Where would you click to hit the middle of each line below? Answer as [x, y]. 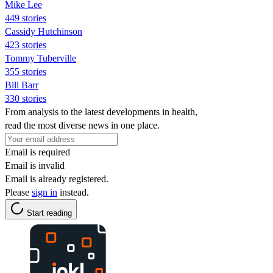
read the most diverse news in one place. [82, 125]
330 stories [26, 98]
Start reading [49, 213]
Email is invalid [35, 165]
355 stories [26, 71]
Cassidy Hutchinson [44, 31]
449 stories [26, 18]
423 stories [26, 44]
